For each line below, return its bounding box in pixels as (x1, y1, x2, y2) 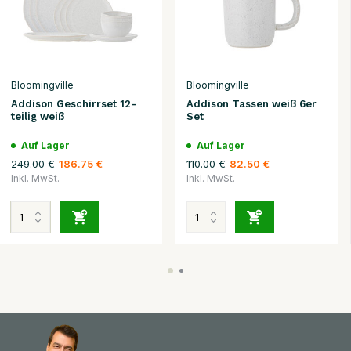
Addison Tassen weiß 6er (186, 97, 317, 110)
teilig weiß (11, 110, 65, 122)
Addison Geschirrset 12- (11, 97, 137, 110)
